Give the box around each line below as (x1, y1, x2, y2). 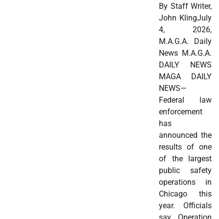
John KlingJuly (159, 13, 212, 22)
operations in (159, 177, 212, 187)
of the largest (159, 153, 212, 163)
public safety (159, 165, 212, 175)
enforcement (159, 107, 203, 116)
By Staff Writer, (159, 1, 212, 11)
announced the (159, 130, 212, 140)
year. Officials (159, 200, 212, 210)
